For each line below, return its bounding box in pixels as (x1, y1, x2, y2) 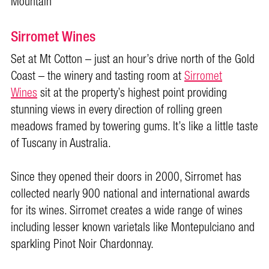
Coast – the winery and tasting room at (11, 65, 184, 88)
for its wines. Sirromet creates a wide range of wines (11, 200, 246, 222)
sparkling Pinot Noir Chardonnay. (11, 234, 154, 256)
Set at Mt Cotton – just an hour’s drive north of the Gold (11, 49, 255, 71)
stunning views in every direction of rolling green (11, 99, 222, 121)
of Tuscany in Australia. (11, 133, 111, 155)
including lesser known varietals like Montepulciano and (11, 217, 255, 239)
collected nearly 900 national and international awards (11, 183, 250, 205)
